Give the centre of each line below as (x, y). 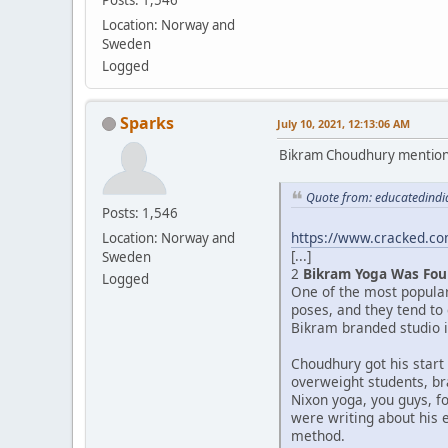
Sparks (147, 122)
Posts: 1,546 (140, 212)
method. (318, 436)
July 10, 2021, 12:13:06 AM (343, 123)
